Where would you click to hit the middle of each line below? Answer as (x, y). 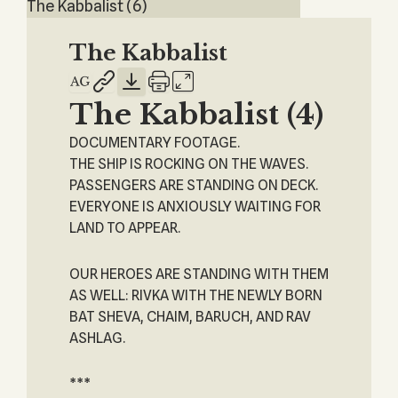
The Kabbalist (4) (196, 115)
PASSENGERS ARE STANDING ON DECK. (193, 185)
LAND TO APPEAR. (124, 228)
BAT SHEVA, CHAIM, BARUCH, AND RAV (190, 317)
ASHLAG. (97, 338)
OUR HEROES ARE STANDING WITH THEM (199, 274)
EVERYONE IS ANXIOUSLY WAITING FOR (195, 207)
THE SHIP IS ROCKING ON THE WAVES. (188, 164)
